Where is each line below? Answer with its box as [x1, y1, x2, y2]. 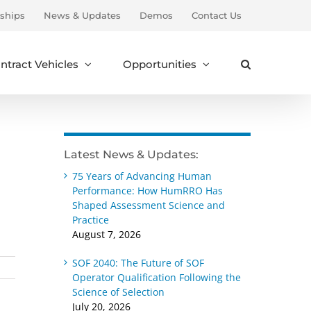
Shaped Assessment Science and [72, 199, 225, 212]
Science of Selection [72, 285, 165, 299]
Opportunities [123, 57, 196, 71]
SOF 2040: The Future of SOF [72, 256, 204, 269]
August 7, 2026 [72, 228, 141, 241]
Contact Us [192, 9, 242, 21]
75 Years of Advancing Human [72, 169, 212, 183]
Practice [72, 213, 109, 226]
